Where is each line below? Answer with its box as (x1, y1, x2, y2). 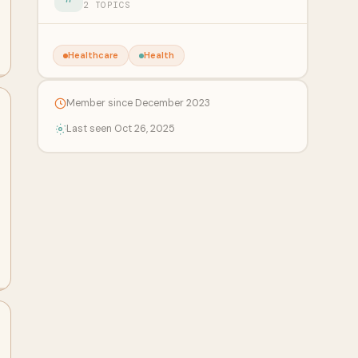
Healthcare (67, 50, 118, 61)
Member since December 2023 (66, 97, 210, 109)
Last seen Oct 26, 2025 (66, 122, 175, 135)
